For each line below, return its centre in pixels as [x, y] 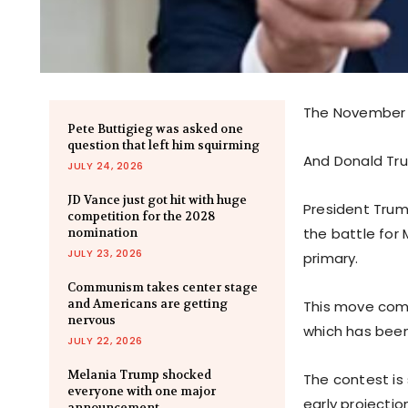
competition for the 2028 [141, 217]
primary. [331, 259]
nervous [92, 321]
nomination [102, 233]
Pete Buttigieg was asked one [155, 129]
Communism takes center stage [163, 288]
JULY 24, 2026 [106, 166]
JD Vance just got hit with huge [157, 200]
